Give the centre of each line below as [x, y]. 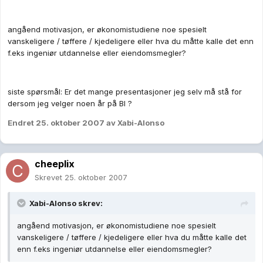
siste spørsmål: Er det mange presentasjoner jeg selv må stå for [125, 92]
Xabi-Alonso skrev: [66, 203]
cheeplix [55, 164]
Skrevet [50, 178]
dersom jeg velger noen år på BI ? [70, 104]
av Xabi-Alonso [134, 123]
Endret [22, 123]
